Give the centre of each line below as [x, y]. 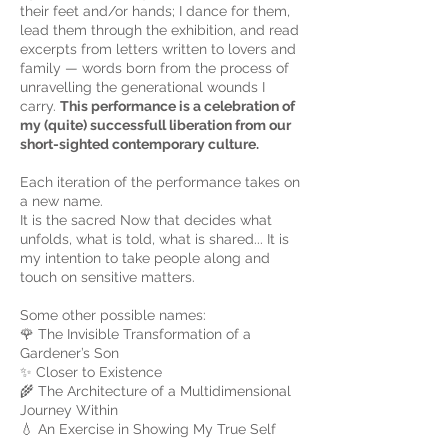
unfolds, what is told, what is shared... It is [154, 239]
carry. [40, 106]
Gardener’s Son [69, 353]
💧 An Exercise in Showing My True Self [148, 429]
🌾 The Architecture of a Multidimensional [155, 391]
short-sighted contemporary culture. [141, 144]
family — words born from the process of [154, 68]
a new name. [61, 201]
